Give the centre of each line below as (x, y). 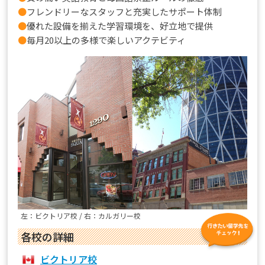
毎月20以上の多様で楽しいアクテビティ (106, 40)
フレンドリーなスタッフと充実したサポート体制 (125, 12)
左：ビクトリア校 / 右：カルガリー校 (81, 215)
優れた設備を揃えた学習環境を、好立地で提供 (120, 26)
